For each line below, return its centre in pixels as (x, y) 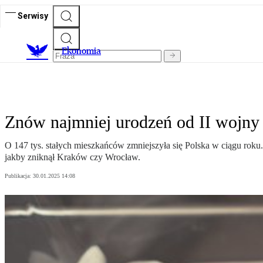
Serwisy (33, 16)
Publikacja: (19, 176)
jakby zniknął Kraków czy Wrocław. (73, 157)
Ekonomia (81, 51)
